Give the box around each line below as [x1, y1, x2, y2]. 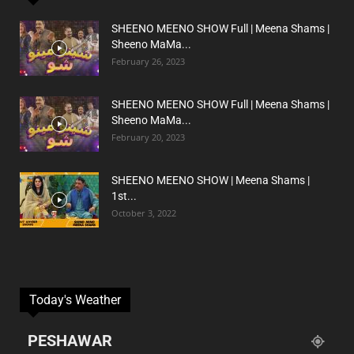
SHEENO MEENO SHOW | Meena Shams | [111, 174, 310, 187]
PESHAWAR [28, 331, 112, 351]
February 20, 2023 [111, 131, 185, 144]
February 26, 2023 [111, 55, 185, 68]
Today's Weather [29, 292, 121, 308]
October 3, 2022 [111, 207, 176, 220]
